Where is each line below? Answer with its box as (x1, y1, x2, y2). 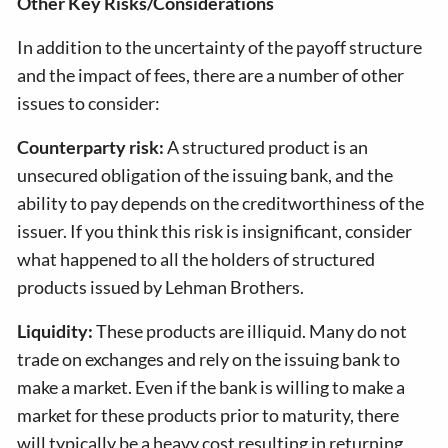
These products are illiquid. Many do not (96, 320, 408, 342)
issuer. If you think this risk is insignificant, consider (17, 220, 413, 242)
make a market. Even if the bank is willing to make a (17, 376, 406, 398)
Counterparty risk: (17, 136, 168, 158)
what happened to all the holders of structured (17, 248, 376, 270)
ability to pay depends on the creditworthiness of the (17, 192, 425, 214)
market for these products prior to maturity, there (17, 404, 400, 426)
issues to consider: (17, 92, 161, 114)
